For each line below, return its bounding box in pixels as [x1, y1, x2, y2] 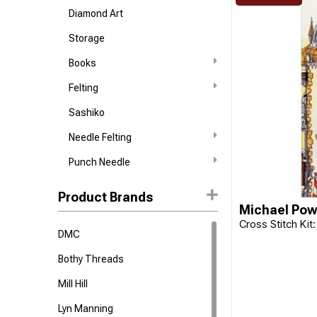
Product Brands [58, 190, 154, 204]
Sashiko [69, 107, 105, 118]
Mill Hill [58, 278, 88, 289]
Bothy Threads [58, 253, 125, 265]
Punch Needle [69, 156, 131, 168]
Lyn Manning [58, 303, 114, 314]
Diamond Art [69, 8, 124, 19]
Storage [69, 33, 105, 44]
